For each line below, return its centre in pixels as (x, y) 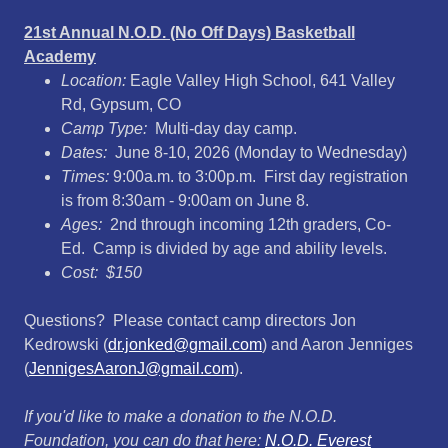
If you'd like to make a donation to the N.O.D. (180, 416)
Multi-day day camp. (225, 128)
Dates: (87, 152)
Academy (60, 56)
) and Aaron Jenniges (337, 344)
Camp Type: (107, 128)
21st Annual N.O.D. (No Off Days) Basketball (189, 32)
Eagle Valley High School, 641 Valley (260, 80)
